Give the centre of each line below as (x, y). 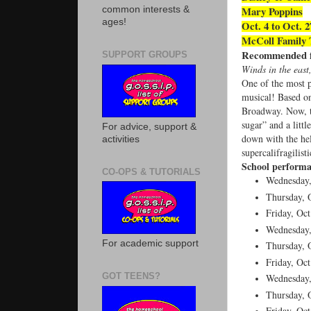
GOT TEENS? (131, 276)
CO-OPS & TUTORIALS (151, 171)
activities (121, 139)
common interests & (146, 9)
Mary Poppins (272, 11)
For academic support (150, 243)
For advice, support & (149, 126)
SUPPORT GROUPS (145, 54)
